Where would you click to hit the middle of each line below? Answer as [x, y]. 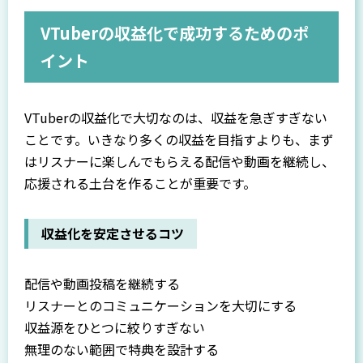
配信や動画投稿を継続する [102, 284]
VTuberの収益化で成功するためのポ [175, 33]
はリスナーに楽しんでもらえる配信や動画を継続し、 [179, 162]
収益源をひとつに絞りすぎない [115, 328]
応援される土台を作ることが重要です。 [140, 184]
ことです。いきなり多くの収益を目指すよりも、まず [179, 140]
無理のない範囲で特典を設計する [122, 350]
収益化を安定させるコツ [113, 234]
